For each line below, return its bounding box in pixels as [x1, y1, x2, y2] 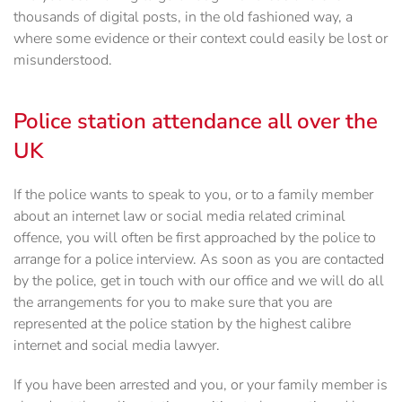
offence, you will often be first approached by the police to [13, 228, 376, 249]
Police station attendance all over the [13, 107, 378, 136]
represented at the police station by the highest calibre [13, 314, 351, 335]
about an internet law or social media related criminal [13, 206, 345, 227]
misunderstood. [13, 50, 112, 71]
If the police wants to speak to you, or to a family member [13, 185, 373, 205]
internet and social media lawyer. [13, 336, 220, 356]
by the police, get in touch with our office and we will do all [13, 271, 384, 292]
